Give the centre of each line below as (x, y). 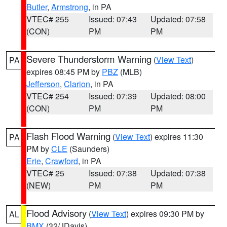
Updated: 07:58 (178, 19)
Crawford (62, 161)
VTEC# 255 (48, 19)
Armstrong (70, 7)
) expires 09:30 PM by (165, 214)
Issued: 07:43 (112, 19)
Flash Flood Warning (68, 136)
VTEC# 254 (48, 96)
